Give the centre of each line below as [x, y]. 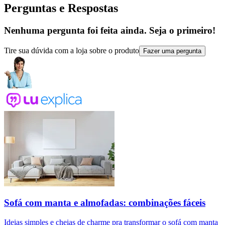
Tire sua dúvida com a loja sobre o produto [72, 50]
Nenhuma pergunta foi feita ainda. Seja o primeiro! [110, 31]
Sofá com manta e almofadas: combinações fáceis [105, 203]
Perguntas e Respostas [61, 8]
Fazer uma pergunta [172, 51]
